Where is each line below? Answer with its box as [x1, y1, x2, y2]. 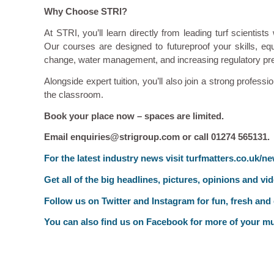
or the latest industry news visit [50, 153, 186, 164]
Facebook [146, 217, 188, 228]
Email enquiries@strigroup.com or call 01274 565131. [44, 131, 270, 143]
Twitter [102, 195, 131, 206]
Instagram [152, 195, 194, 206]
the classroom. [44, 89, 103, 100]
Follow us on [44, 195, 102, 206]
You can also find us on [44, 217, 146, 228]
